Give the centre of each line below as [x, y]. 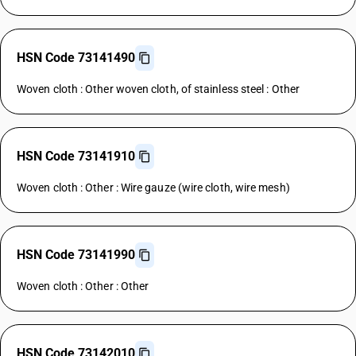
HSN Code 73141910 [76, 156]
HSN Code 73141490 [76, 58]
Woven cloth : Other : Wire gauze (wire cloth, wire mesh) [153, 188]
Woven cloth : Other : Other [83, 286]
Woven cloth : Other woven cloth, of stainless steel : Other [158, 89]
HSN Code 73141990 [76, 255]
